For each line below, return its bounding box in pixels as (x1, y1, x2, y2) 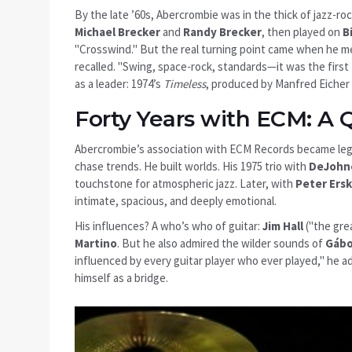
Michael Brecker (75, 24, 160, 40)
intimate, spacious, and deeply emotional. (75, 193, 277, 209)
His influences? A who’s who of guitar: (75, 218, 262, 234)
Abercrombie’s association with (75, 141, 229, 157)
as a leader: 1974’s (75, 76, 163, 92)
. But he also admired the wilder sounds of (117, 236, 325, 251)
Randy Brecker (183, 24, 262, 40)
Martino (75, 236, 117, 251)
